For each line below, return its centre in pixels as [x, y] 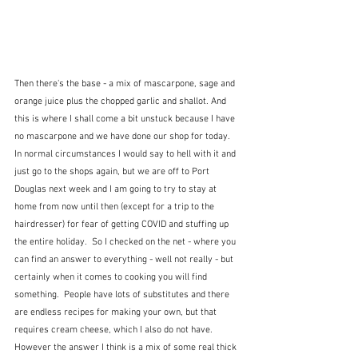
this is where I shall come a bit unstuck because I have [126, 119]
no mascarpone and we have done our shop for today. [125, 137]
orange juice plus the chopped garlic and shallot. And [121, 102]
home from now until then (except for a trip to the [115, 207]
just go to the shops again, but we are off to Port [113, 172]
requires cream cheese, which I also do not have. [116, 330]
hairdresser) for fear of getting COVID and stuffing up [123, 225]
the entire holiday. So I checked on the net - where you [126, 243]
